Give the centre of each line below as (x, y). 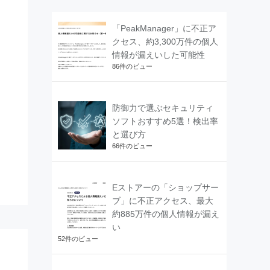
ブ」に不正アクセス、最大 (163, 200)
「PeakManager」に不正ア (164, 28)
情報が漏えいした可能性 (159, 55)
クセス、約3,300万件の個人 (165, 41)
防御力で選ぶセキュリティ (163, 108)
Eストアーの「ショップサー (165, 187)
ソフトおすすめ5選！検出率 (165, 121)
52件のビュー (78, 238)
